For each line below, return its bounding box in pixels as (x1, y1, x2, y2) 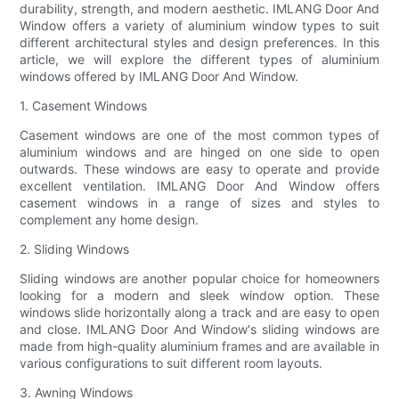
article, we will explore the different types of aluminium (20, 51, 379, 67)
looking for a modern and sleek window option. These (20, 287, 379, 303)
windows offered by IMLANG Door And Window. (20, 68, 299, 84)
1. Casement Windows (20, 97, 148, 113)
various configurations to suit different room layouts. (20, 354, 323, 370)
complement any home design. (20, 211, 199, 227)
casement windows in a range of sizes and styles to (20, 194, 379, 210)
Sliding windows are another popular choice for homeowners (20, 270, 379, 286)
